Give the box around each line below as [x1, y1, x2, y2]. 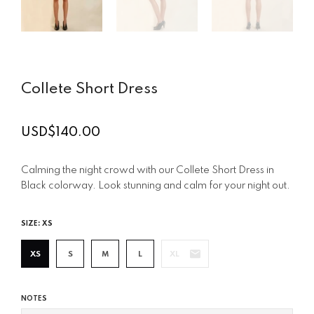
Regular [20, 132, 69, 146]
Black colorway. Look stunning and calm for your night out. [21, 181, 290, 191]
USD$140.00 [21, 126, 100, 139]
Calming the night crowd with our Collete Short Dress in [21, 165, 274, 176]
